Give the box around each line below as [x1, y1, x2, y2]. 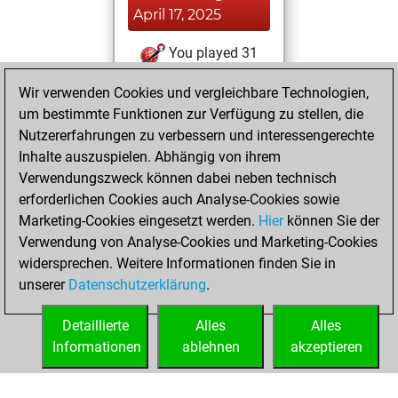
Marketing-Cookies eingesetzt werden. [19, 212, 259, 229]
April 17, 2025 [133, 6, 221, 23]
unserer [19, 276, 68, 293]
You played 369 [165, 215, 266, 233]
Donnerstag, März [139, 155, 264, 172]
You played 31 [165, 44, 258, 62]
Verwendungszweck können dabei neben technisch [19, 170, 337, 187]
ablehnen [181, 338, 240, 355]
